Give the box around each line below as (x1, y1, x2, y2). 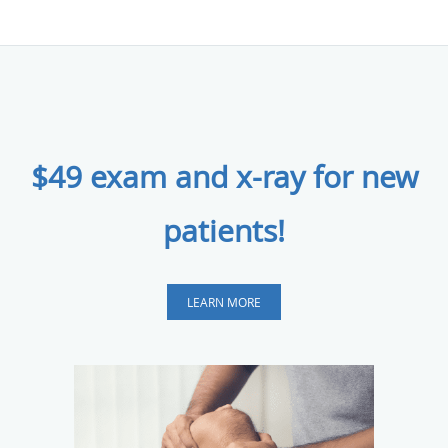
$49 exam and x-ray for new (30, 157, 418, 198)
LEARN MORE (187, 294, 261, 311)
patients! (163, 211, 285, 252)
